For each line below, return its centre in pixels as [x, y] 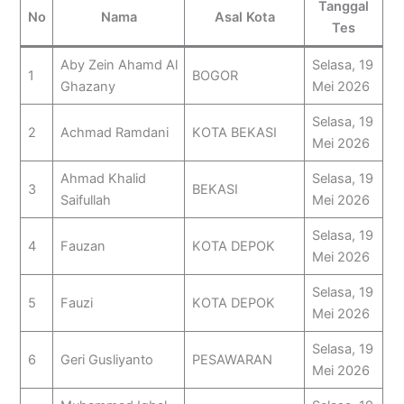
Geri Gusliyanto [106, 360]
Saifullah [85, 201]
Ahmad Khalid [103, 179]
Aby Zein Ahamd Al [119, 65]
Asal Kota [244, 18]
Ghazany [87, 87]
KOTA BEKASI [234, 133]
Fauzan [83, 247]
